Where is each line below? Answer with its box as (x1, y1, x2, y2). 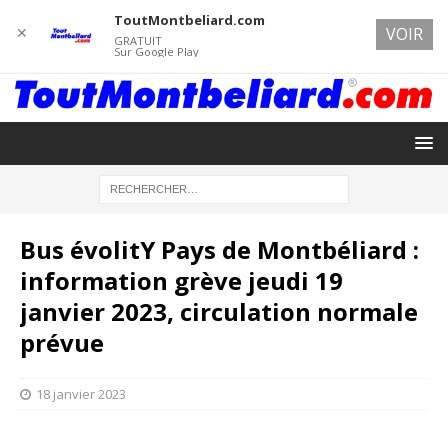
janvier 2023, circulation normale (20, 294, 418, 328)
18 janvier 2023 (36, 384, 126, 403)
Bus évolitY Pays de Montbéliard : (20, 232, 419, 266)
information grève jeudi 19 (20, 263, 343, 297)
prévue (20, 325, 104, 359)
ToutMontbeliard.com (113, 11, 265, 29)
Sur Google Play (113, 44, 199, 59)
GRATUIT (113, 33, 162, 48)
